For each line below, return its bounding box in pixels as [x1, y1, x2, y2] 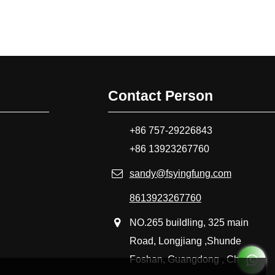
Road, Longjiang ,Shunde [129, 235, 241, 246]
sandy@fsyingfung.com [129, 168, 231, 179]
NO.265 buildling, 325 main [129, 217, 249, 228]
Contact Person [107, 87, 213, 104]
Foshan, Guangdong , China [129, 254, 253, 265]
